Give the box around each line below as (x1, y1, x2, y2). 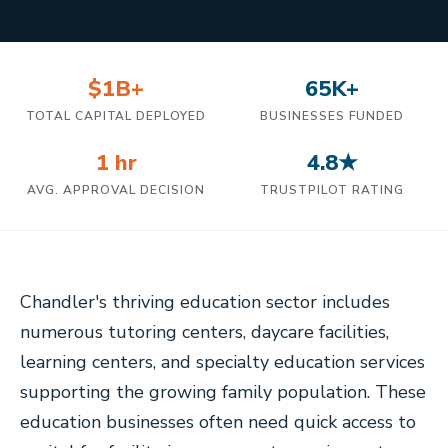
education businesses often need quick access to (20, 410, 416, 434)
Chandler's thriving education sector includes (20, 290, 390, 314)
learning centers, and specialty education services (20, 350, 425, 374)
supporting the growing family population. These (20, 380, 426, 404)
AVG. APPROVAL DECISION (27, 182, 205, 198)
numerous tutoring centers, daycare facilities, (20, 320, 389, 344)
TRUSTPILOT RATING (260, 182, 404, 198)
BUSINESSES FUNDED (260, 108, 404, 124)
